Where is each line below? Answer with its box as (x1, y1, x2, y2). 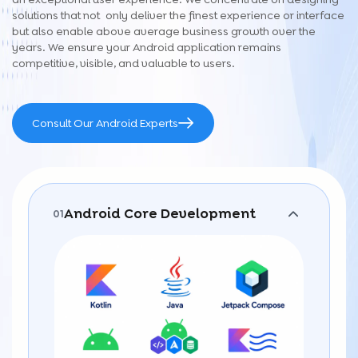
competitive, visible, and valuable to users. (12, 56, 235, 70)
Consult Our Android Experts (32, 116, 178, 130)
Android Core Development (64, 205, 256, 222)
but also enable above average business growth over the (12, 24, 316, 38)
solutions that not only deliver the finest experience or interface (12, 8, 344, 22)
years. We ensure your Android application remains (12, 40, 281, 54)
